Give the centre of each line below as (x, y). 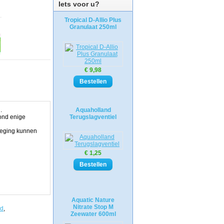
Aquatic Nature (93, 200)
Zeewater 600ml (93, 214)
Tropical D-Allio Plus (93, 20)
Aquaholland (93, 110)
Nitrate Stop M (93, 207)
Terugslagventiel (93, 117)
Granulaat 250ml (93, 27)
